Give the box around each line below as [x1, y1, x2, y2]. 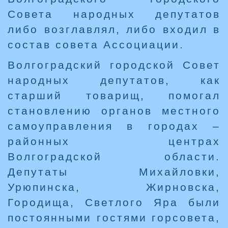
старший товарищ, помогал [8, 90, 220, 102]
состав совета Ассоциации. [8, 39, 184, 51]
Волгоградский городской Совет [8, 59, 220, 71]
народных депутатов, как [8, 74, 220, 87]
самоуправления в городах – [8, 120, 220, 132]
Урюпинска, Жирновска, [8, 181, 220, 193]
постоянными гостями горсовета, [8, 212, 220, 224]
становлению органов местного [8, 105, 220, 117]
